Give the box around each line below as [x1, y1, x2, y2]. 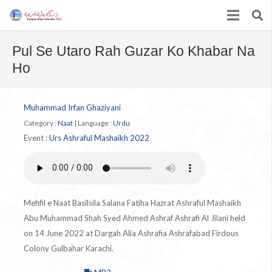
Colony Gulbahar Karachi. [24, 243, 114, 253]
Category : [24, 118, 58, 127]
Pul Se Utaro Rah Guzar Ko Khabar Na [12, 42, 255, 59]
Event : [24, 132, 49, 143]
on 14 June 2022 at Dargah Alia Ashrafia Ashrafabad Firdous [24, 228, 239, 238]
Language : [78, 118, 113, 127]
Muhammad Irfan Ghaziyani [24, 102, 121, 112]
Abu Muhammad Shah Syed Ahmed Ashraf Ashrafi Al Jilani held [24, 212, 245, 223]
